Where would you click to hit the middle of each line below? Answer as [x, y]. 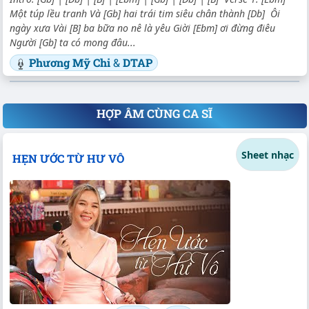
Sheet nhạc [268, 154]
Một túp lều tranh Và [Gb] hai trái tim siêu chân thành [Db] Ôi [145, 13]
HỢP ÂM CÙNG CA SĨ [154, 114]
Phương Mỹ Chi [71, 62]
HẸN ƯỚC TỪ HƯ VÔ [68, 159]
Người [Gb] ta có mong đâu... [73, 42]
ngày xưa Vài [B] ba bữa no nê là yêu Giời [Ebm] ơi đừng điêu [142, 28]
